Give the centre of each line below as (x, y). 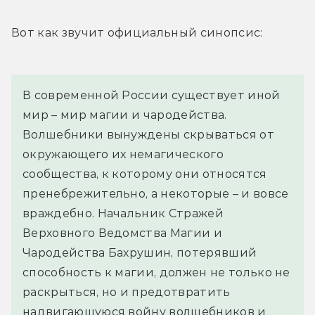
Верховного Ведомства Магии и (122, 233)
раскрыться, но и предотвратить (127, 292)
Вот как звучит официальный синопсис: (137, 32)
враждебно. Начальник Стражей (123, 213)
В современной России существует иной (152, 95)
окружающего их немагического (123, 154)
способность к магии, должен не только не (156, 272)
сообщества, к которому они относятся (145, 174)
